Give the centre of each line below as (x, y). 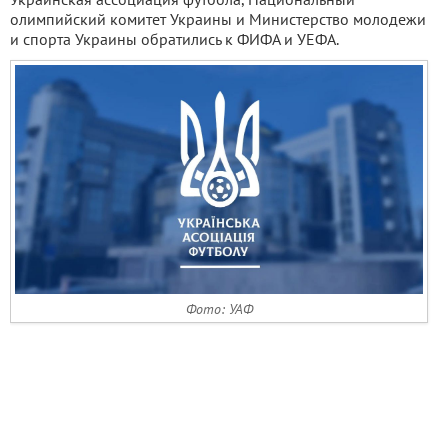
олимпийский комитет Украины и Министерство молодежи (218, 19)
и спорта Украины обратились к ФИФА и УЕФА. (174, 39)
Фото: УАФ (219, 309)
